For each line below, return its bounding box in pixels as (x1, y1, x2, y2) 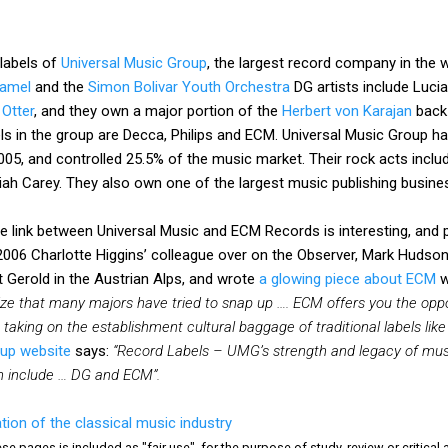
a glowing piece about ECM (259, 269, 436, 288)
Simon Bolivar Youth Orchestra (88, 77, 290, 96)
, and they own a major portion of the (34, 101, 282, 120)
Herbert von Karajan (282, 101, 412, 120)
